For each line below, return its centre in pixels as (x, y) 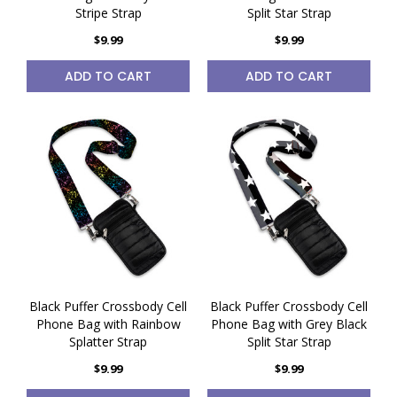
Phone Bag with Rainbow (108, 324)
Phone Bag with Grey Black (289, 324)
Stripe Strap (108, 13)
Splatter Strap (108, 342)
